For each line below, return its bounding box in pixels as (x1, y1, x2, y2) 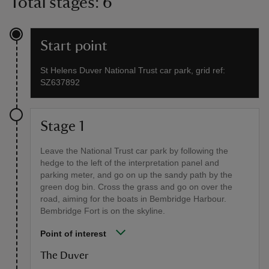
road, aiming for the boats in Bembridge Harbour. (40, 193, 226, 204)
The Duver (40, 250, 89, 261)
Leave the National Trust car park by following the (40, 145, 228, 156)
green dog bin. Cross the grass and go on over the (40, 181, 232, 192)
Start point (40, 38, 107, 53)
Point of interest (40, 228, 106, 238)
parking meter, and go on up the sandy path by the (40, 169, 232, 180)
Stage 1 (40, 119, 84, 134)
